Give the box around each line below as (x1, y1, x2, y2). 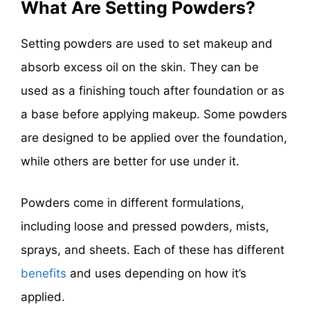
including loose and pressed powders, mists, (21, 219, 269, 233)
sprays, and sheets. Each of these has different (21, 242, 284, 257)
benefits (21, 266, 66, 280)
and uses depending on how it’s (66, 266, 246, 280)
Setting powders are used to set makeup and (21, 37, 273, 51)
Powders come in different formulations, (21, 195, 244, 210)
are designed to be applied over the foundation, (21, 131, 287, 145)
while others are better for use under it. (21, 154, 239, 169)
